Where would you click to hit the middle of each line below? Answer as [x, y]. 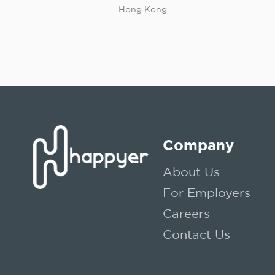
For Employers [207, 192]
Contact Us [197, 234]
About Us [192, 172]
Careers [187, 213]
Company [199, 145]
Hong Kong [143, 9]
